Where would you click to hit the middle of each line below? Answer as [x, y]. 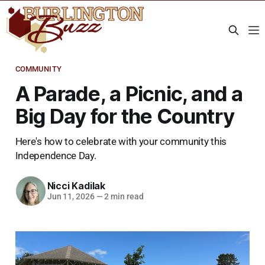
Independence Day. [56, 155]
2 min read [123, 197]
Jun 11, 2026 [71, 197]
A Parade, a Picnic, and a [129, 93]
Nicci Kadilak [76, 186]
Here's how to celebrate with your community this [121, 141]
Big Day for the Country [125, 116]
